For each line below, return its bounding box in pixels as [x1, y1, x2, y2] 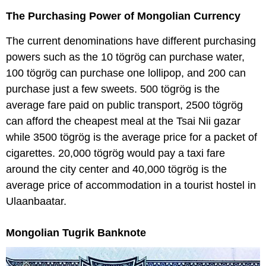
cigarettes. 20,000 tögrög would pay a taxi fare [6, 147, 225, 160]
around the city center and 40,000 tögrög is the [6, 163, 227, 176]
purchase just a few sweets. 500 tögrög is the [6, 83, 220, 96]
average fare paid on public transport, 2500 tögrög [6, 99, 243, 112]
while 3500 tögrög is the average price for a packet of [6, 131, 257, 144]
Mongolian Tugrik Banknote [6, 227, 146, 239]
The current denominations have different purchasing [6, 35, 256, 47]
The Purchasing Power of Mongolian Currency [6, 10, 240, 23]
